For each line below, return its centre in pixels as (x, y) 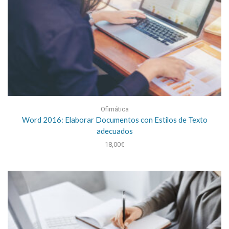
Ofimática (114, 109)
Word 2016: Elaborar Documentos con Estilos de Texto (114, 119)
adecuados (114, 131)
